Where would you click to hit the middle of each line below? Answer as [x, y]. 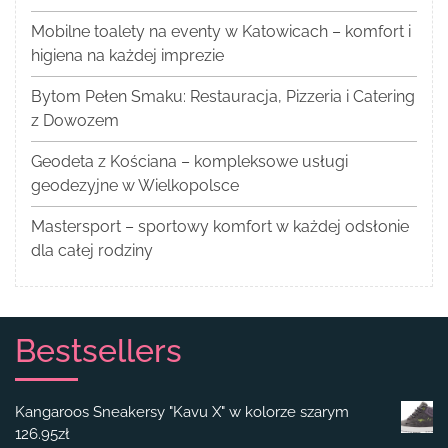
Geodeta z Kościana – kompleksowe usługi [189, 162]
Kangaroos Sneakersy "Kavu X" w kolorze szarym [182, 412]
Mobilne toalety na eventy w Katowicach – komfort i [221, 32]
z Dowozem [75, 121]
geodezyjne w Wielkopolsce [135, 186]
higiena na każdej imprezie [127, 56]
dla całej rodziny [92, 251]
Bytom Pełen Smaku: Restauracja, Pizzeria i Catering [223, 97]
